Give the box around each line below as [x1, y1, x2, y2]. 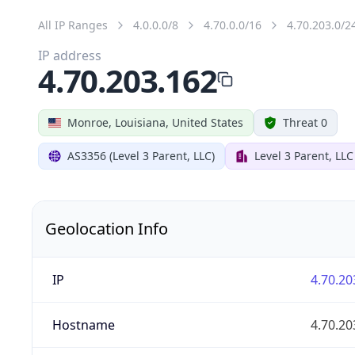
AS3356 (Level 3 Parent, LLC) [67, 147, 215, 163]
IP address [38, 46, 101, 64]
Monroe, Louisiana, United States [67, 114, 243, 130]
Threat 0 [283, 114, 327, 130]
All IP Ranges [38, 17, 108, 32]
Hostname [52, 315, 115, 334]
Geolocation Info [45, 217, 168, 239]
